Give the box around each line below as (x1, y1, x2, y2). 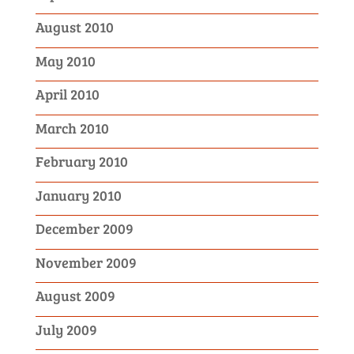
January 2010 (35, 185, 122, 205)
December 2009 (35, 219, 134, 238)
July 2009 (35, 319, 97, 339)
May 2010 (35, 51, 96, 70)
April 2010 (35, 85, 100, 104)
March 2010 (35, 118, 109, 137)
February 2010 (35, 152, 128, 171)
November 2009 (35, 252, 137, 272)
